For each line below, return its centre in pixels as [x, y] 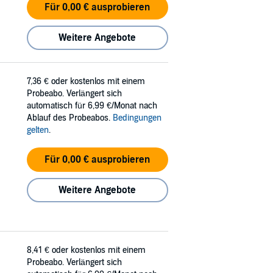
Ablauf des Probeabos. [70, 118]
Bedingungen [137, 118]
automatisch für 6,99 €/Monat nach [92, 106]
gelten [38, 130]
